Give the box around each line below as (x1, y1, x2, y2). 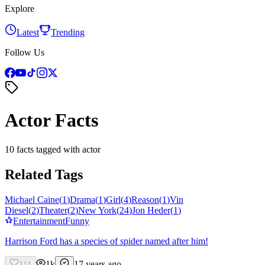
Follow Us (5, 47, 44, 57)
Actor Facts (5, 109, 98, 131)
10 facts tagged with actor (5, 144, 101, 154)
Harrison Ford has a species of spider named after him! (5, 235, 208, 246)
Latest (17, 27, 39, 37)
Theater (39, 205, 67, 215)
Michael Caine (5, 194, 59, 205)
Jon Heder (132, 205, 170, 215)
